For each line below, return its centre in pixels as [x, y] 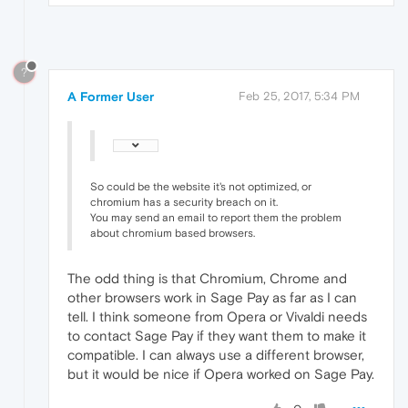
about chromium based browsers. [173, 233]
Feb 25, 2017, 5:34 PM [299, 96]
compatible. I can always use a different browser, [216, 354]
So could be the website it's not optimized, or [201, 186]
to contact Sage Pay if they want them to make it [217, 335]
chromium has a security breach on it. [184, 202]
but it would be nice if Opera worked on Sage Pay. [221, 373]
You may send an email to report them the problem [216, 217]
